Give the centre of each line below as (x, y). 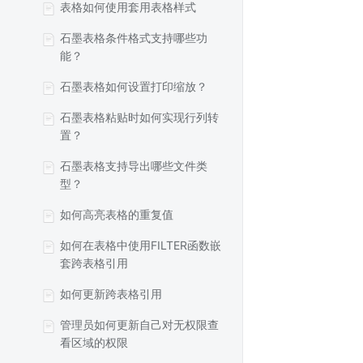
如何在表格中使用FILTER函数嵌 (141, 245)
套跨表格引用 (94, 263)
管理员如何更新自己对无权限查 (139, 325)
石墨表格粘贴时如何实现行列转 (139, 117)
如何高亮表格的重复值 (117, 214)
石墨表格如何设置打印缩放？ (134, 86)
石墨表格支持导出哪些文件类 (134, 166)
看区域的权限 (94, 342)
